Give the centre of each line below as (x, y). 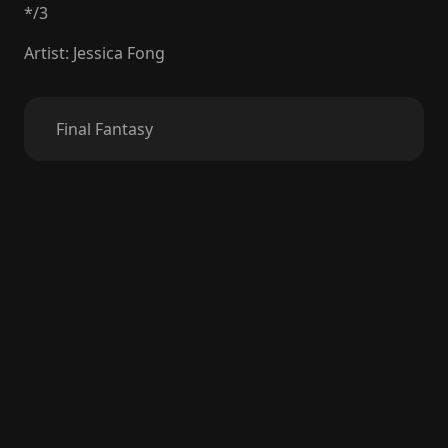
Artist (44, 53)
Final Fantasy (104, 129)
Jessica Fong (119, 53)
